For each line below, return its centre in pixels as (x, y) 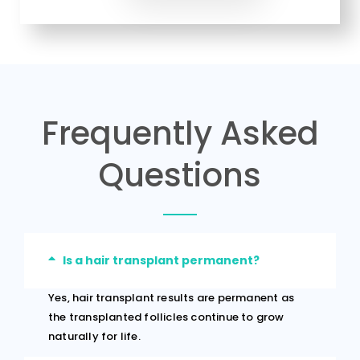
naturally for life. (94, 337)
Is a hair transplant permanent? (161, 261)
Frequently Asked (180, 133)
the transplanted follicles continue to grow (166, 317)
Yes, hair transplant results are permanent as (171, 298)
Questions (180, 175)
